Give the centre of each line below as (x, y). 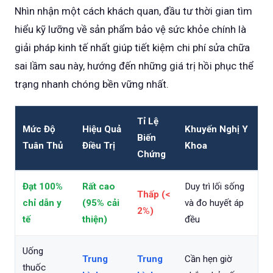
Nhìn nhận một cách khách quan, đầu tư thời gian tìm (133, 11)
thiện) (95, 219)
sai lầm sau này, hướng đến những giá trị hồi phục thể (134, 66)
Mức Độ (39, 129)
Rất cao (99, 186)
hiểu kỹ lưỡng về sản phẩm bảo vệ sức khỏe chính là (130, 29)
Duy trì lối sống (214, 186)
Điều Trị (99, 146)
